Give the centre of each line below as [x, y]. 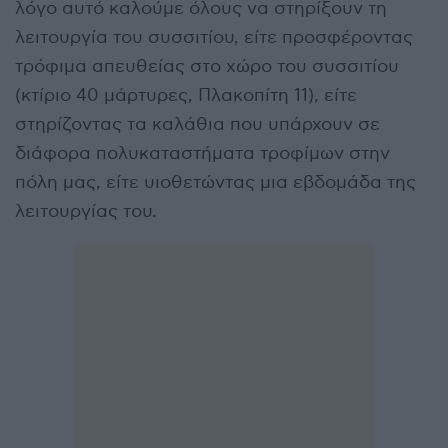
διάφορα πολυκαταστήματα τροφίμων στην [202, 153]
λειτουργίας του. [86, 211]
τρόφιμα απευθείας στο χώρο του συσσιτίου [207, 66]
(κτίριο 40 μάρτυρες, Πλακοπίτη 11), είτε [186, 95]
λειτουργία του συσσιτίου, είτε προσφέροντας [214, 37]
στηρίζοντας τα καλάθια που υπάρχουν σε [197, 124]
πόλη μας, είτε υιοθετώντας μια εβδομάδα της [215, 182]
